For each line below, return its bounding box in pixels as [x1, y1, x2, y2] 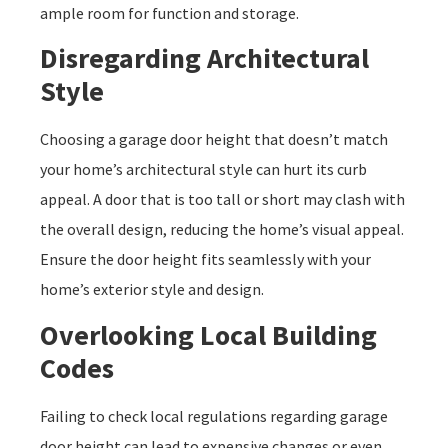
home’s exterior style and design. [40, 279, 264, 300]
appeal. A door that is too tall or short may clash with [40, 189, 405, 210]
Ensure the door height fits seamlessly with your [40, 249, 371, 270]
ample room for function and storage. [40, 2, 299, 23]
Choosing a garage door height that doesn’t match [40, 129, 388, 150]
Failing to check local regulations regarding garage [40, 405, 388, 426]
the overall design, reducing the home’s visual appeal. [40, 219, 404, 240]
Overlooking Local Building [40, 316, 377, 353]
